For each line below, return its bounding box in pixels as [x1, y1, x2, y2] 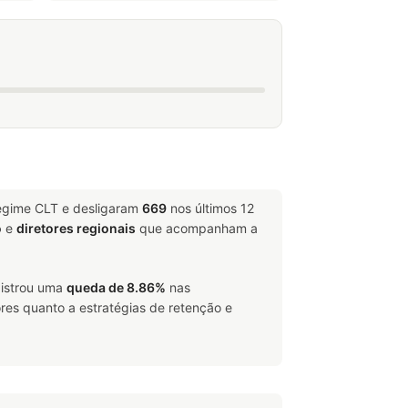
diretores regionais [16, 220, 136, 236]
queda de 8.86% [66, 280, 166, 295]
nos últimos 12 [167, 200, 254, 216]
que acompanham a [136, 220, 258, 236]
